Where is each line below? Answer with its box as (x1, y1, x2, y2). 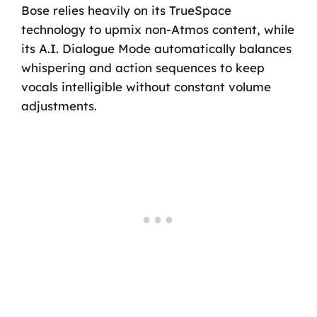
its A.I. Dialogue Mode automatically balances (21, 40, 292, 56)
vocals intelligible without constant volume (21, 79, 271, 94)
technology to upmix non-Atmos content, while (21, 21, 294, 37)
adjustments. (21, 98, 97, 113)
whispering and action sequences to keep (21, 59, 265, 75)
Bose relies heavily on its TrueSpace (21, 2, 231, 18)
